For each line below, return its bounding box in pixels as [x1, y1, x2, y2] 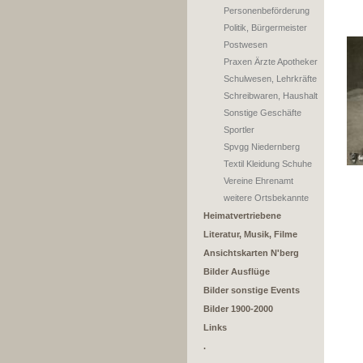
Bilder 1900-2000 [203, 304, 273, 314]
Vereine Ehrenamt [224, 176, 293, 186]
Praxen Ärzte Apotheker [224, 57, 318, 66]
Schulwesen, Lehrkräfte [224, 74, 317, 83]
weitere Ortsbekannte [224, 193, 309, 203]
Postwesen [224, 40, 267, 49]
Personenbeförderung [224, 6, 310, 15]
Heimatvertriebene [203, 211, 281, 220]
